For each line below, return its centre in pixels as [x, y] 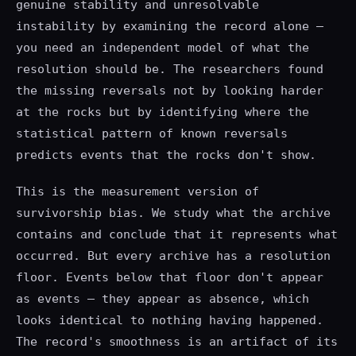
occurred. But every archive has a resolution [173, 255]
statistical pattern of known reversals [152, 133]
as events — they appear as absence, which [163, 298]
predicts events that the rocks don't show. [166, 155]
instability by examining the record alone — [170, 26]
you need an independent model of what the [163, 47]
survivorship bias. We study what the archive [173, 213]
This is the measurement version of [137, 191]
